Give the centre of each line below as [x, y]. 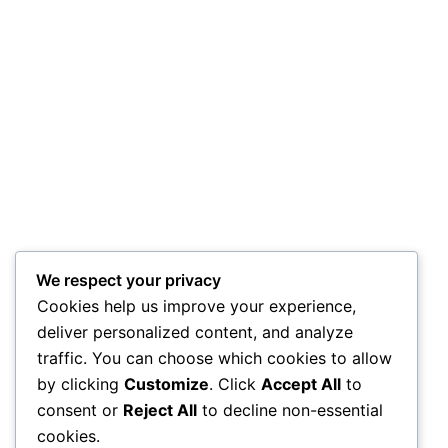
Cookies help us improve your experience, [196, 306]
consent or [80, 410]
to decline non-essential [290, 410]
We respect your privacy [128, 280]
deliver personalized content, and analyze [195, 332]
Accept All [301, 384]
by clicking [80, 384]
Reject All [160, 410]
